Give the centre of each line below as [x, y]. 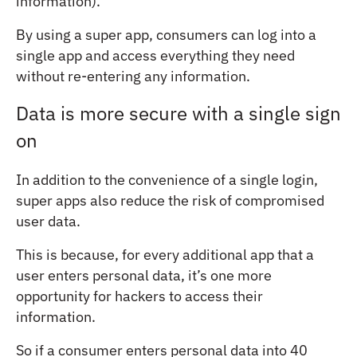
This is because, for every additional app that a [165, 254]
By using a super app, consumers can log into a [166, 34]
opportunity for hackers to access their [139, 296]
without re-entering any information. [133, 76]
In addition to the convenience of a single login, [167, 179]
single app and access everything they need [155, 55]
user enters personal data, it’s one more [144, 275]
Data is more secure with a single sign [178, 113]
